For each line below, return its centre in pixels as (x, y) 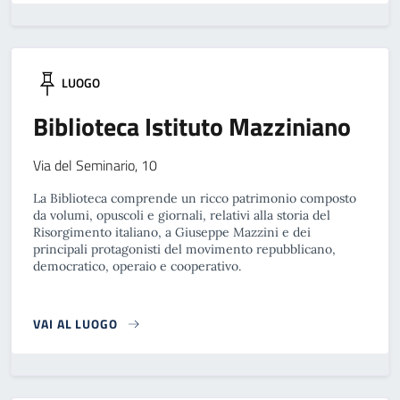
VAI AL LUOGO (75, 324)
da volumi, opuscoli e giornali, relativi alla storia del (182, 215)
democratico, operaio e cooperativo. (137, 266)
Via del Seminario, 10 (95, 165)
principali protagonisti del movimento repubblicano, (184, 249)
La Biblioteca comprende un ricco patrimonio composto (195, 198)
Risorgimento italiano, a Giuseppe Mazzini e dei (172, 232)
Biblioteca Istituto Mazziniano (192, 126)
